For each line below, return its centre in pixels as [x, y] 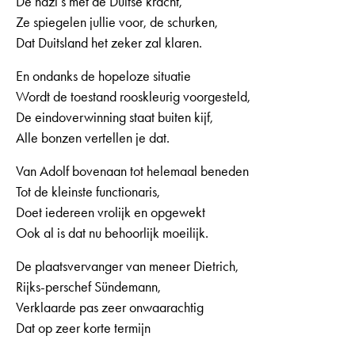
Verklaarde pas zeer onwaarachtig [110, 307]
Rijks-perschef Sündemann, [88, 286]
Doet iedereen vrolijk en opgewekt [111, 212]
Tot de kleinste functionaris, [88, 191]
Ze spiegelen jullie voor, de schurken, [117, 22]
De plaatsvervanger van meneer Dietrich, [127, 266]
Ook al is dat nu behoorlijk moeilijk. [112, 233]
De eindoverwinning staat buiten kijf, [115, 117]
